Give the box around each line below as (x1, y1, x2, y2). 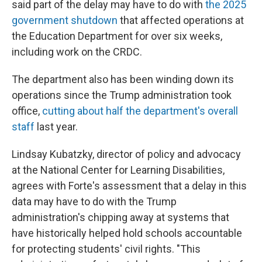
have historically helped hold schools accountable (12, 227, 242, 239)
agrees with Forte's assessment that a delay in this (12, 180, 247, 192)
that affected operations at (118, 14, 244, 26)
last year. (35, 120, 78, 133)
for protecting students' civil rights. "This (12, 243, 201, 255)
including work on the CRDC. (12, 46, 142, 58)
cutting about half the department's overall (42, 105, 238, 117)
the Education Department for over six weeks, (12, 30, 222, 42)
